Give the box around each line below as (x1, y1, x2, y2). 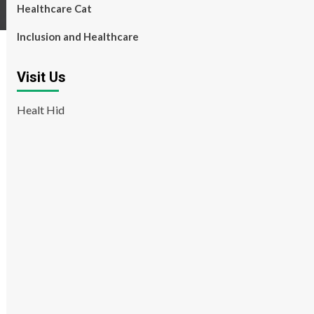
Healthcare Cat (16, 2, 92, 15)
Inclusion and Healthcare (16, 30, 139, 43)
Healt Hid (16, 103, 64, 116)
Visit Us (16, 69, 66, 86)
